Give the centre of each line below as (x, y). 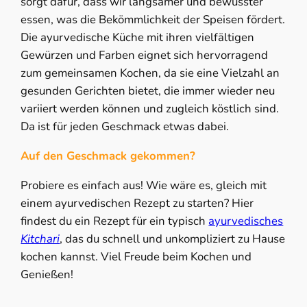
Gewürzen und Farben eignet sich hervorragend (145, 56)
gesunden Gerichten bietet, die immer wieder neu (148, 91)
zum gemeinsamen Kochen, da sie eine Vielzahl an (150, 73)
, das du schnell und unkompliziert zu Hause (173, 238)
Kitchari (40, 238)
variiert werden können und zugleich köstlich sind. (150, 109)
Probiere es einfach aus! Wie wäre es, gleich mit (144, 185)
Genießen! (47, 274)
